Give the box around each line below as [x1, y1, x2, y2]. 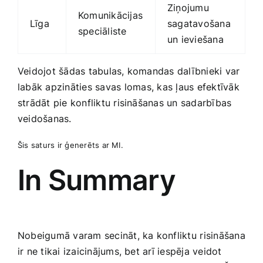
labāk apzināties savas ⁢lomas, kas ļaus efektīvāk [18, 81, 240, 93]
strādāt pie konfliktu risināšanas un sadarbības [18, 97, 232, 109]
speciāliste [78, 25, 127, 38]
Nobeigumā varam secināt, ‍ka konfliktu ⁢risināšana [18, 230, 245, 242]
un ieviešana [167, 33, 224, 46]
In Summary [18, 163, 176, 198]
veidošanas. [18, 113, 72, 125]
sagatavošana [167, 18, 231, 30]
